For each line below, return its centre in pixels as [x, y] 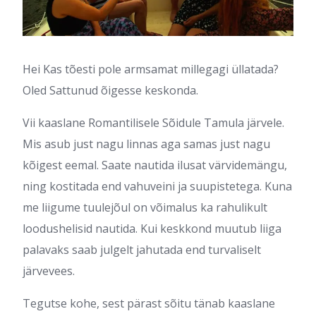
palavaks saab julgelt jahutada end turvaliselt [142, 249]
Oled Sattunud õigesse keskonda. [112, 90]
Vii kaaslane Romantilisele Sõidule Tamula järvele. [153, 122]
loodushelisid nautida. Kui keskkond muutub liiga [152, 228]
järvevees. [50, 271]
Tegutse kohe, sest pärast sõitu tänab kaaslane [149, 303]
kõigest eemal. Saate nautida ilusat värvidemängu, [155, 165]
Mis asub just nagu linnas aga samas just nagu [146, 144]
